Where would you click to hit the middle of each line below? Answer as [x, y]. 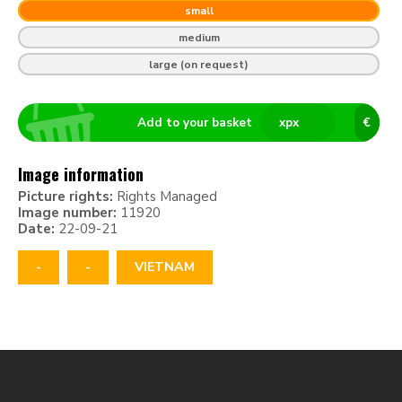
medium [199, 37]
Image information [81, 175]
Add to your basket [194, 123]
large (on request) [199, 64]
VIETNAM [165, 267]
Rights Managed [165, 197]
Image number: [67, 213]
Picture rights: [66, 197]
